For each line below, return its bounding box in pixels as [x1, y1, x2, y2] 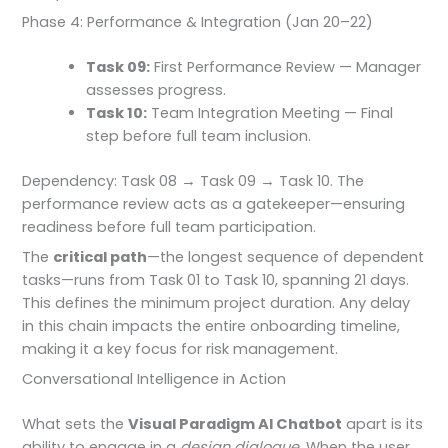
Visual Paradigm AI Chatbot [128, 414, 343, 435]
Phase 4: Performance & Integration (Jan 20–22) [22, 12, 374, 33]
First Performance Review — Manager [150, 56, 422, 77]
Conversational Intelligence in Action [22, 369, 287, 390]
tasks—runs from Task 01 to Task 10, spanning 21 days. [22, 270, 410, 291]
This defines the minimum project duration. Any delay [22, 293, 411, 314]
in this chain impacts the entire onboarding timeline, [22, 316, 401, 337]
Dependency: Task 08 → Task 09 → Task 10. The [22, 170, 365, 191]
